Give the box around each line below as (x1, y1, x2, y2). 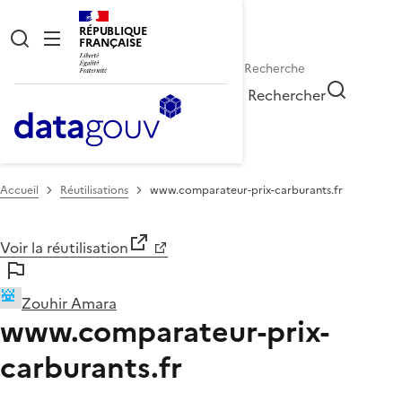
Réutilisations (60, 181, 128, 198)
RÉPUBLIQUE (79, 22, 147, 39)
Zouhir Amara (22, 292, 117, 314)
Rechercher (248, 83, 327, 106)
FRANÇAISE (79, 34, 142, 51)
